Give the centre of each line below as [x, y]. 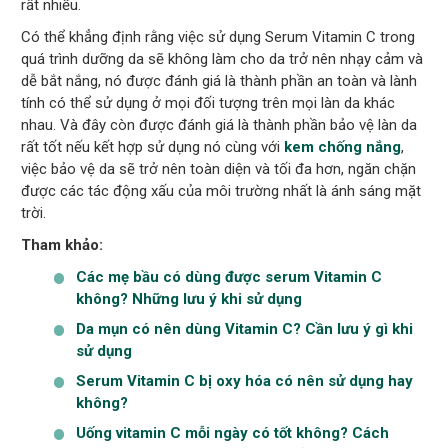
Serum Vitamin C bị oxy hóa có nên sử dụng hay [245, 381]
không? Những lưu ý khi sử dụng [189, 299]
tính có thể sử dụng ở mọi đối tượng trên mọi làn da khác [208, 103]
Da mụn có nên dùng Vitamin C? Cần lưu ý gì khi [245, 329]
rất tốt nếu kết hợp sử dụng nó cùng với [153, 147]
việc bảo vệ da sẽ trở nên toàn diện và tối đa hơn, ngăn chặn [219, 169]
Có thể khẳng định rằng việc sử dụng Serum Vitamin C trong [218, 37]
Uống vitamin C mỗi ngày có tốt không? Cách [233, 433]
